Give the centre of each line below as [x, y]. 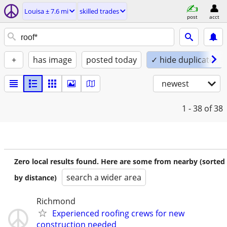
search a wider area [104, 177]
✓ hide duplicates [184, 60]
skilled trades [99, 11]
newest [175, 84]
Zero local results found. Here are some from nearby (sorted [120, 161]
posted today [111, 60]
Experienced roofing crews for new [118, 213]
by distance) [35, 178]
